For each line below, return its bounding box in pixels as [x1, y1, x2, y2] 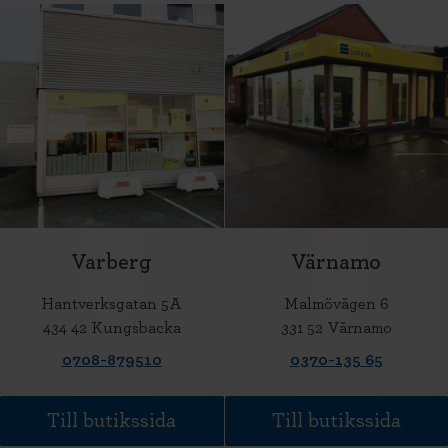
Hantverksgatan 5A [41, 295, 183, 312]
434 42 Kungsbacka [42, 319, 181, 336]
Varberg [71, 250, 153, 273]
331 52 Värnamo [280, 319, 392, 336]
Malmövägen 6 [283, 295, 389, 312]
